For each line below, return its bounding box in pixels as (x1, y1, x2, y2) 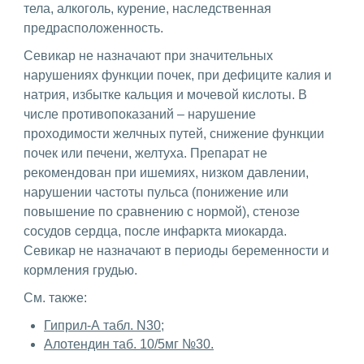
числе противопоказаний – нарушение (24, 106, 256, 121)
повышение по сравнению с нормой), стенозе (24, 204, 300, 219)
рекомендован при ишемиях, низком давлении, (24, 165, 309, 180)
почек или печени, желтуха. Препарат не (24, 145, 267, 160)
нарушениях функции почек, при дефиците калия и (24, 67, 331, 82)
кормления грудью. (24, 262, 137, 277)
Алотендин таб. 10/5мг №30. (44, 336, 214, 351)
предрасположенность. (24, 20, 163, 35)
